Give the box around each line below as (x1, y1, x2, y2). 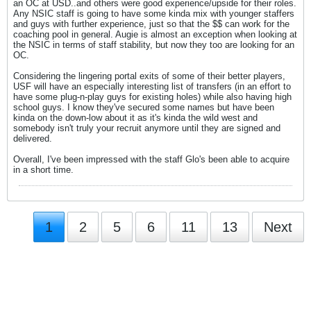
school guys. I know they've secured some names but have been (13, 101, 274, 112)
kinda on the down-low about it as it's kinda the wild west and (13, 112, 258, 123)
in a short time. (13, 164, 74, 175)
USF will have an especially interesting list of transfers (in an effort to (13, 81, 291, 92)
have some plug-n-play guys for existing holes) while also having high (13, 91, 292, 102)
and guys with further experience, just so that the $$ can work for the (13, 18, 289, 29)
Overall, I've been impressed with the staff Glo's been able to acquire (13, 153, 289, 165)
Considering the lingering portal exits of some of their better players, (13, 70, 285, 81)
